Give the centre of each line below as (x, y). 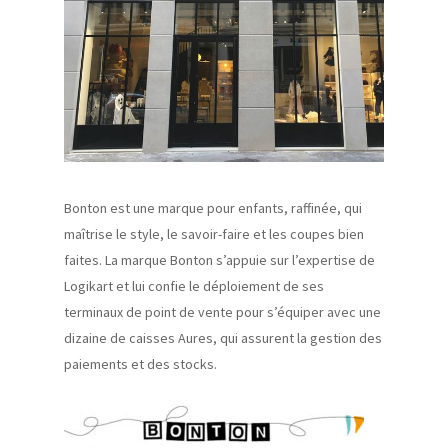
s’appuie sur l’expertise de (294, 260)
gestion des (344, 338)
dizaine (85, 338)
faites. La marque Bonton (138, 260)
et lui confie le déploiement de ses (218, 286)
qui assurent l (260, 338)
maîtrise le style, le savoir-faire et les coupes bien (214, 234)
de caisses (142, 338)
